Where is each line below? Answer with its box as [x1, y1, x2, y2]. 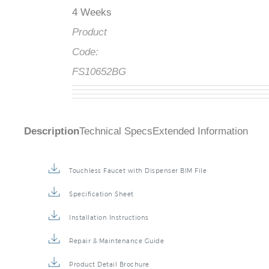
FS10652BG [72, 66, 126, 78]
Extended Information [153, 125, 248, 138]
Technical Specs [79, 125, 153, 138]
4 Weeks [72, 7, 112, 19]
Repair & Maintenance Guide [69, 237, 164, 245]
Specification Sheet [69, 190, 134, 198]
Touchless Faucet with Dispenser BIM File [69, 167, 207, 175]
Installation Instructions [69, 214, 149, 222]
